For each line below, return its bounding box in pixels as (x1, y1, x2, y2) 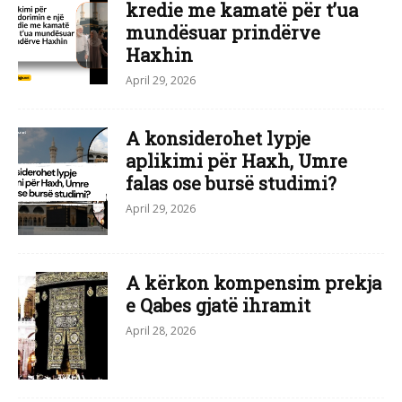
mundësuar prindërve (126, 21, 320, 44)
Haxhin (126, 43, 193, 66)
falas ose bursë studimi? (126, 171, 336, 195)
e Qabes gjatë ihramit (126, 293, 310, 317)
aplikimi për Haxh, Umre (126, 149, 347, 172)
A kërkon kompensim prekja (126, 271, 381, 294)
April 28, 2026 (126, 323, 196, 338)
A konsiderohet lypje (126, 127, 310, 150)
